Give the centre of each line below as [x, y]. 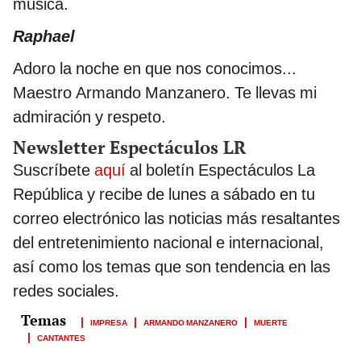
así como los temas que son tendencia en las [172, 267]
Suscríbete [54, 170]
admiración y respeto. [89, 117]
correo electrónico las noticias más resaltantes [176, 219]
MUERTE [271, 322]
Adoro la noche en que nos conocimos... [155, 69]
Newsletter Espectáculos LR [129, 147]
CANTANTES [61, 337]
